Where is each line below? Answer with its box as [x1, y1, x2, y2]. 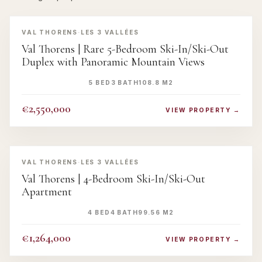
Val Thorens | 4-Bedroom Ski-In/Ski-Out [22, 171, 205, 186]
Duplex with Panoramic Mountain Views [22, 55, 205, 70]
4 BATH [110, 208, 139, 216]
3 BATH [111, 79, 139, 87]
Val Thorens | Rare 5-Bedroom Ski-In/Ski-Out [22, 42, 229, 57]
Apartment [22, 184, 72, 199]
